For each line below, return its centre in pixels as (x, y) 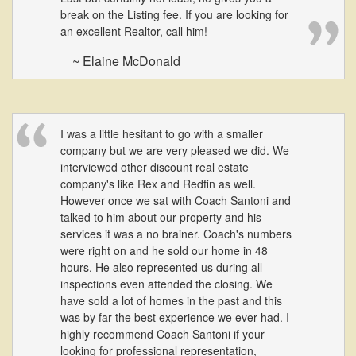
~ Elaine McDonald (126, 61)
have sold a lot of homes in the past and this (171, 300)
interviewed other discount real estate (155, 167)
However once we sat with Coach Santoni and (176, 200)
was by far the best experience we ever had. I (175, 317)
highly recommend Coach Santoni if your (163, 334)
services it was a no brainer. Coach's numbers (176, 234)
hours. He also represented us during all (161, 267)
